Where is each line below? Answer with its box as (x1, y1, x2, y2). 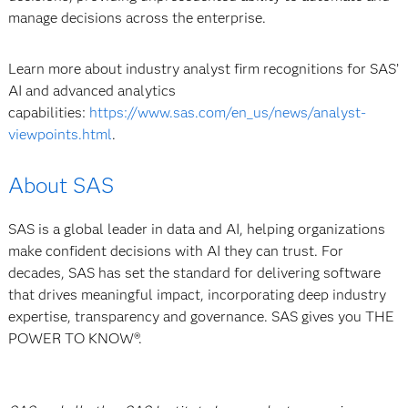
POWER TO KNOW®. (7, 329, 142, 347)
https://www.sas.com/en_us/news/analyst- (88, 103, 366, 121)
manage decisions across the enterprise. (7, 8, 266, 26)
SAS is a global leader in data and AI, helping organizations (7, 219, 385, 238)
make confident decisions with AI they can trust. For (7, 241, 343, 260)
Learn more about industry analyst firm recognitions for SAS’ (7, 59, 399, 77)
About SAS (7, 171, 114, 199)
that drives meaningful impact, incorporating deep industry (7, 285, 386, 303)
